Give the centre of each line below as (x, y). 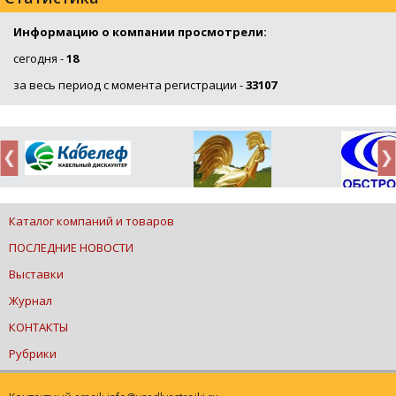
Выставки (36, 274)
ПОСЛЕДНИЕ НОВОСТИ (71, 247)
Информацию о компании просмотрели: (140, 32)
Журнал (30, 301)
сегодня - (40, 58)
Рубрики (33, 354)
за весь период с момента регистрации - (129, 85)
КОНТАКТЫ (38, 327)
